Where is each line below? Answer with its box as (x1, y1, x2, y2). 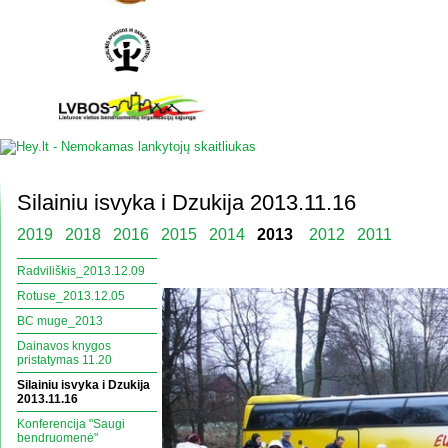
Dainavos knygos (17, 339, 111, 353)
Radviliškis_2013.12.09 (17, 264, 145, 278)
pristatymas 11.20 (17, 353, 112, 367)
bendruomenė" (17, 431, 98, 445)
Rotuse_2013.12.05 (17, 289, 125, 303)
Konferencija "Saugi (17, 417, 125, 431)
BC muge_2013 (17, 314, 103, 328)
